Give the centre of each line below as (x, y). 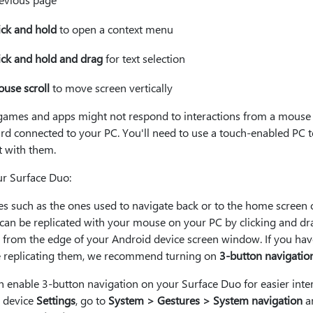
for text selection (144, 58)
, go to (92, 300)
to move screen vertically (111, 88)
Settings (56, 300)
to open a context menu (115, 29)
